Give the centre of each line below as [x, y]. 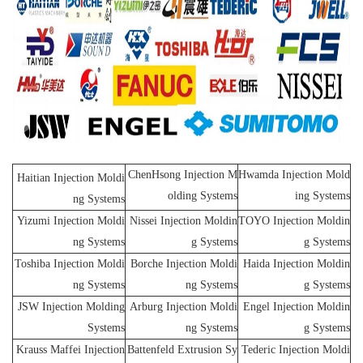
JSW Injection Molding [71, 307]
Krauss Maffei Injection [70, 350]
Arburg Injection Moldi [184, 307]
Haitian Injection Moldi [71, 178]
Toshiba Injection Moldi [70, 264]
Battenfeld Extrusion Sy [182, 350]
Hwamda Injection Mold [294, 175]
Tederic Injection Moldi [296, 350]
